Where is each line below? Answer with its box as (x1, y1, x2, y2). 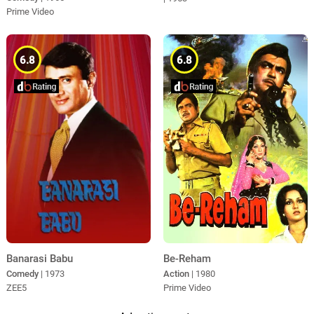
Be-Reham (163, 252, 211, 265)
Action (163, 268, 189, 279)
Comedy (6, 268, 39, 280)
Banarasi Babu (6, 252, 73, 266)
